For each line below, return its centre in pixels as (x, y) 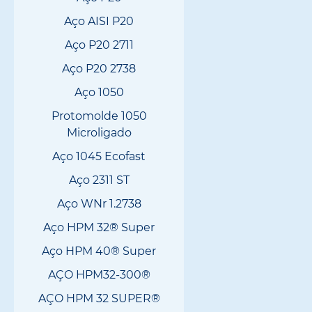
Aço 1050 (99, 92)
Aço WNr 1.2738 (99, 204)
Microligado (99, 133)
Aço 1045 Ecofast (99, 156)
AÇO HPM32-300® (99, 275)
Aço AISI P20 (99, 21)
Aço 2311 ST (99, 180)
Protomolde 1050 (99, 116)
